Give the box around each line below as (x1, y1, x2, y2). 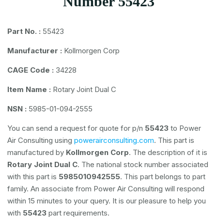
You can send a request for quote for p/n (7, 124, 145, 133)
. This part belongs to (120, 172, 192, 181)
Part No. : (7, 27, 41, 36)
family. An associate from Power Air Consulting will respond (7, 184, 204, 193)
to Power (169, 124, 201, 133)
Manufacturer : (7, 46, 62, 55)
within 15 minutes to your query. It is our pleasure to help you (7, 196, 206, 205)
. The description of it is (129, 148, 207, 157)
